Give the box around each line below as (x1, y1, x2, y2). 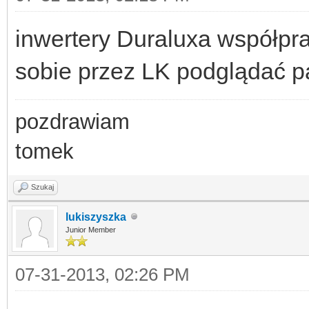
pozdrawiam (15, 109, 130, 134)
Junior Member (66, 225, 116, 234)
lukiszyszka (66, 210, 126, 223)
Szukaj (31, 182, 54, 191)
